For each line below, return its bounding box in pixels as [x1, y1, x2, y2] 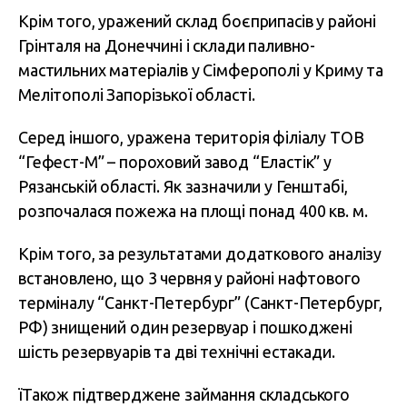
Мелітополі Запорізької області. [18, 85, 255, 104]
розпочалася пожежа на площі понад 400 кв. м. [18, 202, 368, 220]
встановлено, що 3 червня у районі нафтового [18, 269, 361, 287]
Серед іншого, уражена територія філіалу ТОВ [18, 128, 364, 146]
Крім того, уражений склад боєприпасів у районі [18, 12, 377, 30]
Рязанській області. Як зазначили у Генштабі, [18, 177, 348, 195]
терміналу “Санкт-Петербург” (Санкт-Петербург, [18, 293, 383, 312]
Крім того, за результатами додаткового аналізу [18, 244, 382, 263]
